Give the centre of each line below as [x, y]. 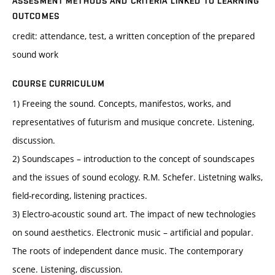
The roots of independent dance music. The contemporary [128, 251]
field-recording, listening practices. [80, 196]
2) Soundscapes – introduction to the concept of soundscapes [134, 159]
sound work [35, 55]
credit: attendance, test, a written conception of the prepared [134, 36]
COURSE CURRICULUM [59, 84]
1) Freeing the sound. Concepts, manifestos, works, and [122, 104]
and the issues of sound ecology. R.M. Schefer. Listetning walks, [137, 177]
